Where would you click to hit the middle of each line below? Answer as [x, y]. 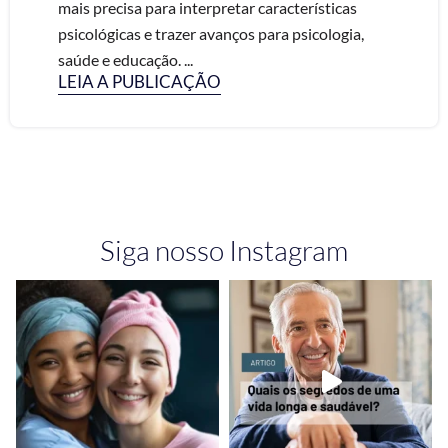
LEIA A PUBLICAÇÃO [139, 81]
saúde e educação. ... [125, 59]
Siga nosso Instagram [224, 250]
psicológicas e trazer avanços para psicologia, [211, 33]
